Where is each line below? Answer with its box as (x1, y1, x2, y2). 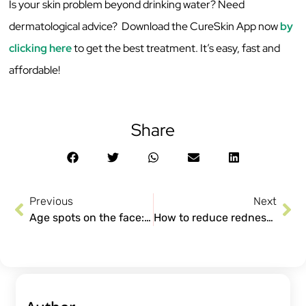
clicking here (9, 41, 72, 56)
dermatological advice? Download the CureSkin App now (9, 19, 281, 34)
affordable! (9, 63, 61, 78)
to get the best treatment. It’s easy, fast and (72, 41, 281, 56)
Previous (29, 195, 74, 208)
